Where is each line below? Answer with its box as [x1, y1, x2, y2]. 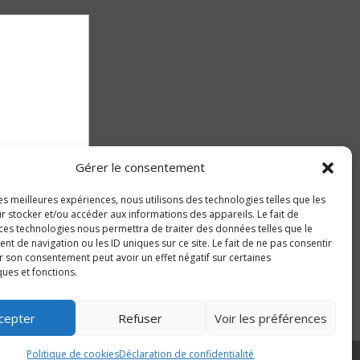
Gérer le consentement [76, 159, 206, 175]
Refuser [118, 309, 163, 326]
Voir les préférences [214, 309, 327, 326]
